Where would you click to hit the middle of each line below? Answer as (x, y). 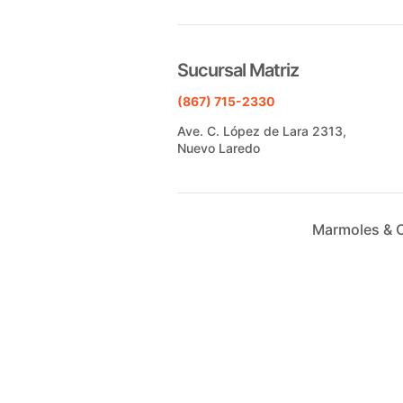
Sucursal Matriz (238, 70)
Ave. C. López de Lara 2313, (262, 130)
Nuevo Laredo (219, 148)
